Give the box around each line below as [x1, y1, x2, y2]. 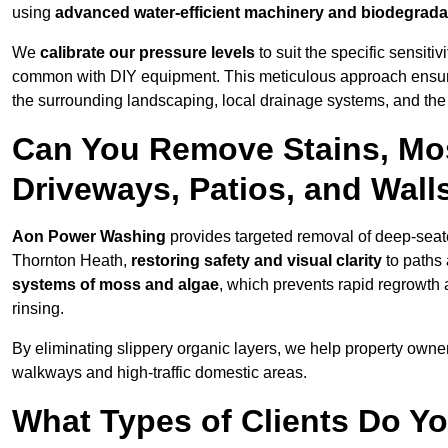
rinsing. [12, 300, 64, 318]
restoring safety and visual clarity [131, 252, 382, 270]
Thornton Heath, [12, 252, 131, 270]
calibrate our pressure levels [40, 44, 255, 62]
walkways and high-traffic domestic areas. [12, 364, 307, 382]
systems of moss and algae [12, 276, 219, 294]
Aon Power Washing [12, 228, 166, 246]
